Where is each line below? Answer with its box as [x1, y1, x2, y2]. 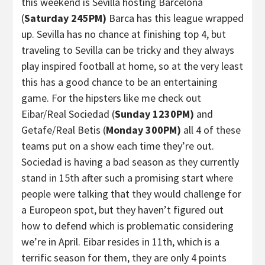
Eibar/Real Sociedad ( [21, 107, 115, 121]
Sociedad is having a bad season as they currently [21, 155, 239, 169]
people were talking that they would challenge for [21, 187, 241, 201]
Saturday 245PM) [24, 11, 109, 25]
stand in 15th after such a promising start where [21, 171, 233, 185]
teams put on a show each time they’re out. [21, 139, 214, 153]
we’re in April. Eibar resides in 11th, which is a [21, 235, 219, 248]
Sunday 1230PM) [115, 107, 196, 121]
